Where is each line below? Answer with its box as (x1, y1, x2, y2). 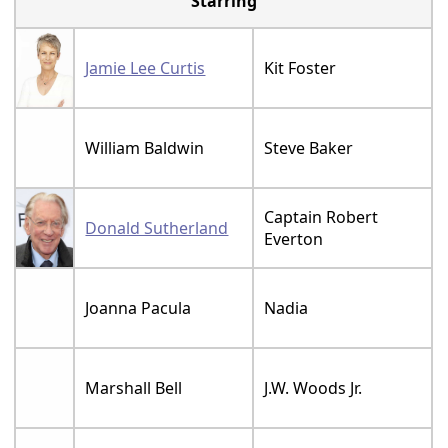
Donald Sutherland (85, 216, 229, 239)
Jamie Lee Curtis (85, 56, 206, 79)
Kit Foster (264, 56, 337, 79)
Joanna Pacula (85, 296, 192, 319)
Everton (264, 227, 324, 250)
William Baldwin (85, 136, 205, 159)
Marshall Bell (85, 376, 183, 399)
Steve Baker (264, 136, 354, 159)
